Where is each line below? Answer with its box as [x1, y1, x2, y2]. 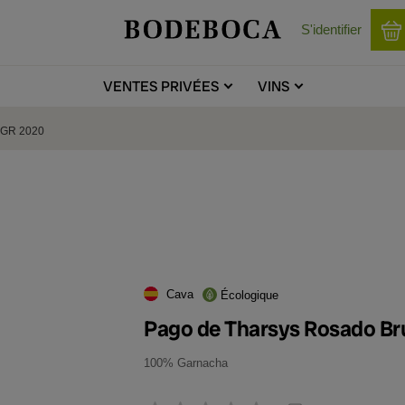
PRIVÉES [157, 77, 219, 96]
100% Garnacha [144, 356, 228, 370]
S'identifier [301, 22, 362, 37]
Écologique [221, 288, 278, 302]
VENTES [103, 77, 157, 96]
